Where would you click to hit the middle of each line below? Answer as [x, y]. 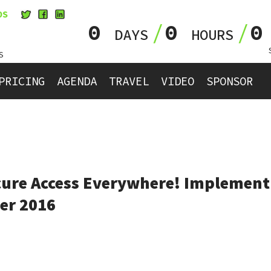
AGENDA [77, 81]
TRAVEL [129, 81]
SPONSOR [230, 81]
